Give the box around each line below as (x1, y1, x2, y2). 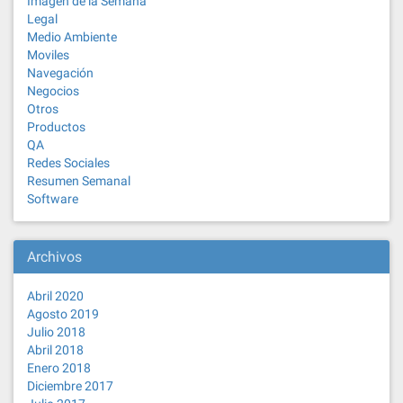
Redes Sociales (27, 156, 110, 171)
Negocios (27, 84, 79, 99)
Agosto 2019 (27, 307, 99, 322)
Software (27, 192, 78, 207)
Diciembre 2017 (27, 379, 113, 394)
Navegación (27, 66, 94, 81)
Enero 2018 (27, 361, 91, 376)
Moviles (27, 48, 69, 63)
